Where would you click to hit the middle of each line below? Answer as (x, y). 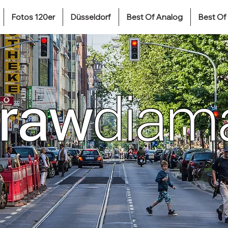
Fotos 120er (33, 17)
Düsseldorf (91, 17)
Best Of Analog (154, 17)
